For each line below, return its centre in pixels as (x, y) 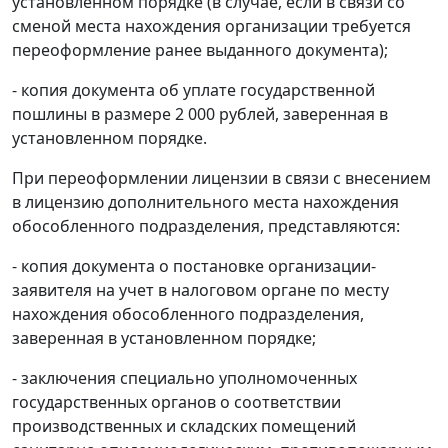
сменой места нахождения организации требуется (211, 26)
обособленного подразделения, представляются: (206, 226)
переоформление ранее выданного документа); (200, 50)
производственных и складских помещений (184, 426)
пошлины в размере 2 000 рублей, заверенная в (200, 114)
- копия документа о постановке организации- (194, 266)
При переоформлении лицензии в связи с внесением (221, 178)
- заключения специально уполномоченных (184, 378)
